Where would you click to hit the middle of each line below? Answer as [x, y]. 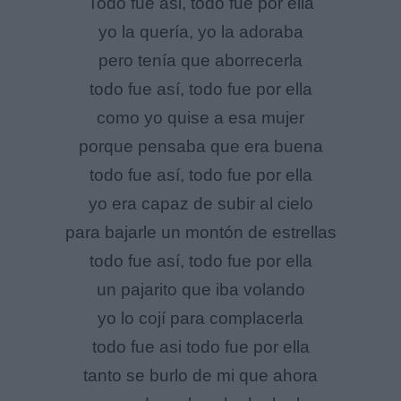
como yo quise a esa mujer [200, 118]
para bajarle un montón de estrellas [200, 233]
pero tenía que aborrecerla [200, 61]
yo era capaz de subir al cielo [200, 204]
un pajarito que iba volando [200, 290]
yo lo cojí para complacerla [200, 319]
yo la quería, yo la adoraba [200, 32]
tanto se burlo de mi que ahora [200, 376]
